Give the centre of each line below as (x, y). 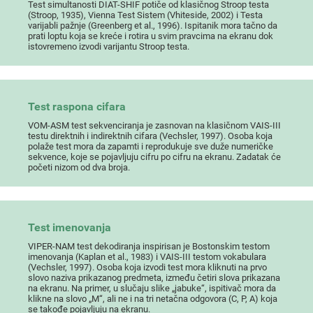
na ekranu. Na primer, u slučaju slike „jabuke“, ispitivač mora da (152, 288)
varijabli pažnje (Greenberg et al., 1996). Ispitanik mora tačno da (153, 25)
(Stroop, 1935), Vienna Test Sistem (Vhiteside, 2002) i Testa (146, 15)
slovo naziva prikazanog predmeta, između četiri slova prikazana (154, 277)
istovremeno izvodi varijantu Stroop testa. (109, 46)
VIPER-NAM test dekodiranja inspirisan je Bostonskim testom (149, 246)
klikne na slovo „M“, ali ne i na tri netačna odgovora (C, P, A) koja (153, 298)
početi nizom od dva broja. (79, 167)
